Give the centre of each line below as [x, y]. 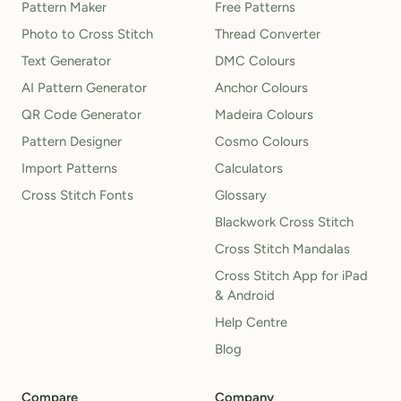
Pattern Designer [72, 141]
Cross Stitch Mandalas [282, 249]
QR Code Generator [81, 115]
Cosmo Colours [262, 141]
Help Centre [251, 322]
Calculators [249, 168]
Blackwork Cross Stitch [284, 222]
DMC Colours [255, 61]
